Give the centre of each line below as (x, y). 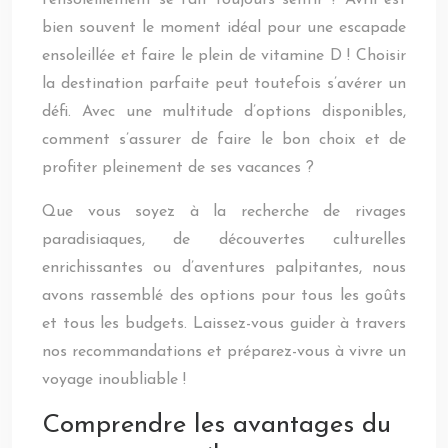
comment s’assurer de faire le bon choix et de (224, 140)
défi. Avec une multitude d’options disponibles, (224, 112)
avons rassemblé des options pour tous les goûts (224, 296)
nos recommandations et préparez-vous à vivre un (224, 352)
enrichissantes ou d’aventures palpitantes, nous (224, 268)
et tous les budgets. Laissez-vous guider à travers (224, 324)
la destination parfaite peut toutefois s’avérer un (224, 84)
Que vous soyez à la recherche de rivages (224, 212)
